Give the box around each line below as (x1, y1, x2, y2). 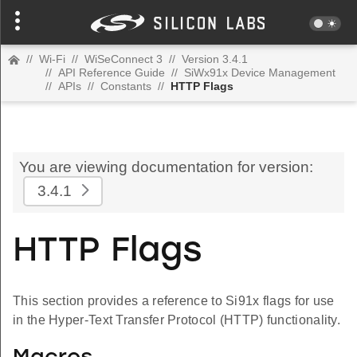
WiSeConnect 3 (84, 53, 163, 65)
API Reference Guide (58, 66, 165, 79)
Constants (100, 80, 151, 92)
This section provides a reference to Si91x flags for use (13, 294, 335, 308)
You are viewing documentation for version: (19, 159, 313, 175)
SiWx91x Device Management (184, 66, 335, 79)
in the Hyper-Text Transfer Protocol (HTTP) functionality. (13, 313, 341, 328)
